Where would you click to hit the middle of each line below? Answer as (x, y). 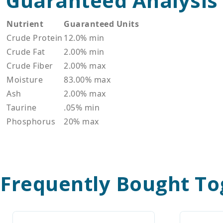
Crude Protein (35, 38)
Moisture (25, 80)
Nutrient (25, 24)
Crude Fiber (30, 66)
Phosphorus (31, 121)
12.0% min (84, 38)
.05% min (82, 108)
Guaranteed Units (101, 24)
